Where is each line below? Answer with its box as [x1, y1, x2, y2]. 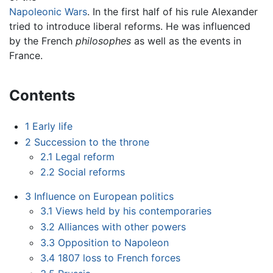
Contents [9, 87, 75, 105]
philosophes [76, 35, 131, 48]
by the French [9, 35, 76, 48]
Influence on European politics [34, 190, 174, 203]
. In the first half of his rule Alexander [87, 5, 258, 18]
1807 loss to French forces [58, 252, 181, 264]
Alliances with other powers [58, 220, 186, 233]
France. [9, 49, 43, 62]
